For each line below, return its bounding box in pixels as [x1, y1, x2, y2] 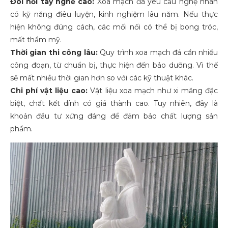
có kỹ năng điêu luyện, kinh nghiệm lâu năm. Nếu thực [10, 9, 218, 19]
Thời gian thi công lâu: [10, 47, 98, 57]
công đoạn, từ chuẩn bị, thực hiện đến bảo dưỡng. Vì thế [10, 60, 218, 70]
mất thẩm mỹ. [10, 35, 62, 44]
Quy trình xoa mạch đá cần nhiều [97, 47, 218, 57]
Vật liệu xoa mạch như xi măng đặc [88, 85, 218, 95]
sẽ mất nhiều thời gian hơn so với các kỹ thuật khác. [10, 73, 193, 82]
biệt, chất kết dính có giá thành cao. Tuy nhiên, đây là [10, 98, 218, 108]
